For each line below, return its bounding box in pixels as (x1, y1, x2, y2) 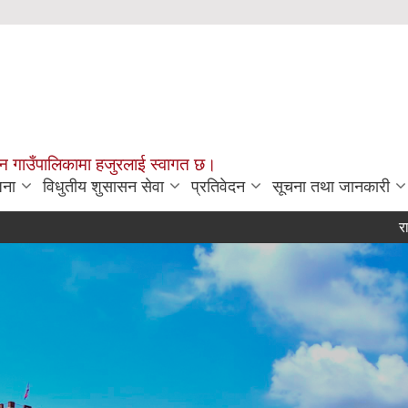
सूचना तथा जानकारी (272, 178, 390, 196)
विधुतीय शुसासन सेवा (43, 178, 164, 196)
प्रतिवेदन (191, 178, 245, 196)
